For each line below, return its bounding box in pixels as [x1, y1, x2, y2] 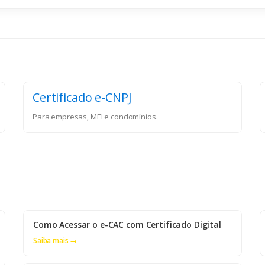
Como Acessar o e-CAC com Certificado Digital [33, 219, 221, 231]
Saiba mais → [33, 235, 77, 246]
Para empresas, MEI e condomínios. [33, 111, 158, 122]
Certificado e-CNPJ [33, 89, 132, 106]
